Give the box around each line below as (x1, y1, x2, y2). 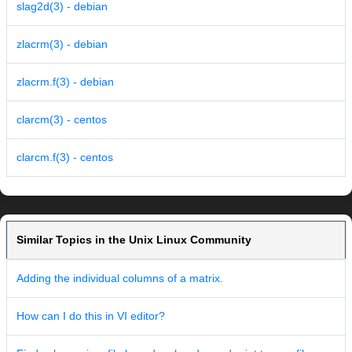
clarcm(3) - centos (16, 113, 107, 126)
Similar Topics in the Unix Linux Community (16, 233, 251, 247)
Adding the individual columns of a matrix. (16, 272, 223, 285)
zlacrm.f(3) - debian (16, 75, 114, 89)
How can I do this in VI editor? (16, 310, 165, 323)
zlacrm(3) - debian (16, 38, 108, 51)
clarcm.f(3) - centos (16, 151, 113, 164)
